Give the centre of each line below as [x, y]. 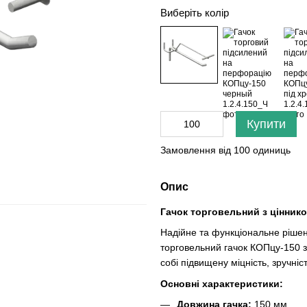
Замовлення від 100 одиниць [225, 150]
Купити [266, 124]
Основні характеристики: [222, 283]
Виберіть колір [195, 13]
